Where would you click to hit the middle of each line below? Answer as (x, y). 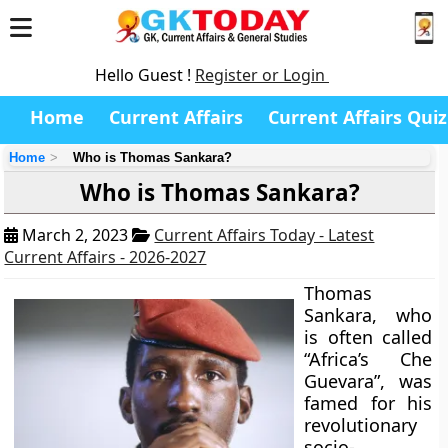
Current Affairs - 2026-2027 (105, 257)
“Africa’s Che (368, 359)
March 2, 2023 (75, 235)
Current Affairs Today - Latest (264, 235)
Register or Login (262, 75)
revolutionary (361, 425)
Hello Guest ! (145, 75)
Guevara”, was (368, 381)
